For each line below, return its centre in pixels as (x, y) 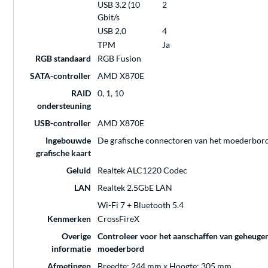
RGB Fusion (119, 59)
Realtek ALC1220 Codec (142, 170)
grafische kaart (63, 153)
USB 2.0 (112, 31)
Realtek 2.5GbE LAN (135, 188)
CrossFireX (118, 219)
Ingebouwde (68, 141)
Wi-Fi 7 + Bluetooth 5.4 (141, 205)
